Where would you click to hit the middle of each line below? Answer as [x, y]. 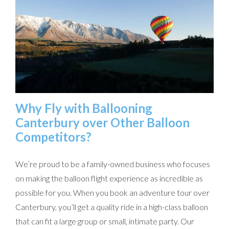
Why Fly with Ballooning [84, 108]
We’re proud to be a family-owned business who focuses [113, 164]
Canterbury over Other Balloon [102, 123]
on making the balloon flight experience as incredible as [109, 178]
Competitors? [53, 137]
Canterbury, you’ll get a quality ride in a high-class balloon [112, 207]
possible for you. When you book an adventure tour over [112, 193]
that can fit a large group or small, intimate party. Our [105, 221]
